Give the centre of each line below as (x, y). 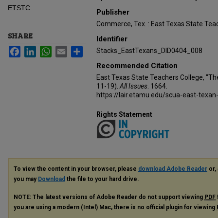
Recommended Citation (137, 66)
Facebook (36, 50)
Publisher (113, 12)
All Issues (134, 86)
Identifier (112, 39)
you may (26, 179)
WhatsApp (67, 50)
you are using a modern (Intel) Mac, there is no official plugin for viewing (115, 208)
